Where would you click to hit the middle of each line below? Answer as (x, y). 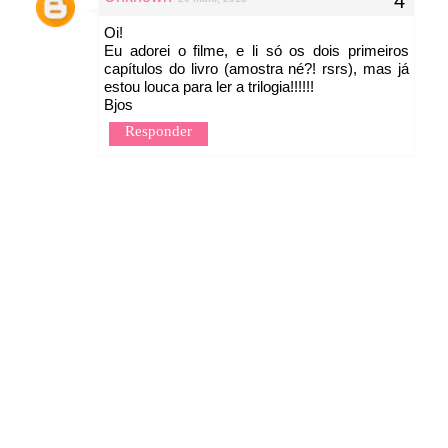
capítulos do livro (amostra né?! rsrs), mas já (256, 68)
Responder (158, 130)
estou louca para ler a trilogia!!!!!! (209, 86)
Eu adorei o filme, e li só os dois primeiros (256, 50)
